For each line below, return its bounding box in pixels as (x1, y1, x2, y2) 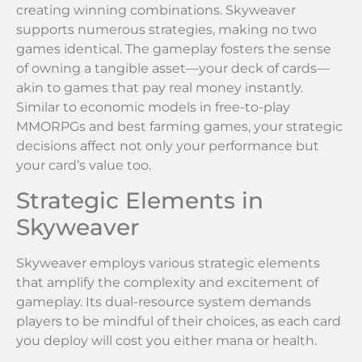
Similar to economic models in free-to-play (16, 99, 290, 116)
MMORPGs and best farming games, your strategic (16, 119, 343, 135)
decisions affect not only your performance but (16, 138, 319, 154)
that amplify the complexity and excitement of (16, 274, 318, 290)
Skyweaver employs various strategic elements (16, 255, 320, 271)
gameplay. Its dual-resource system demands (16, 293, 311, 309)
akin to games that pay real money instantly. (16, 80, 303, 96)
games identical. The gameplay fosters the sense (16, 41, 331, 57)
